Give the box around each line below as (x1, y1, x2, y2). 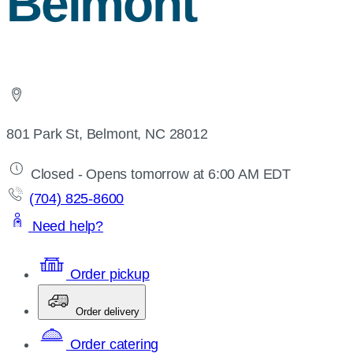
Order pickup (66, 266, 150, 282)
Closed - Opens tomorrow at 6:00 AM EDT (27, 165, 291, 182)
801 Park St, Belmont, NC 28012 (6, 125, 208, 142)
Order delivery (76, 305, 139, 318)
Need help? (28, 217, 104, 234)
